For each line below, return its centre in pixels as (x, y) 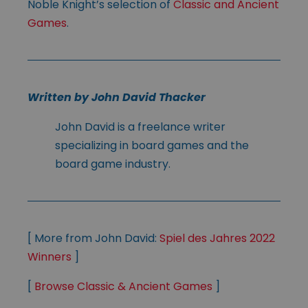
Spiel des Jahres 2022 (217, 239)
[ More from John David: (93, 239)
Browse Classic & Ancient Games (123, 287)
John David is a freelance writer (140, 127)
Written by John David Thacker (117, 98)
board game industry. (113, 164)
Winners (49, 257)
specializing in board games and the (152, 146)
